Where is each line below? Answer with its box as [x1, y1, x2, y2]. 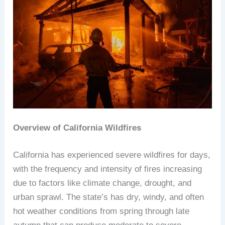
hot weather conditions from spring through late [13, 206, 190, 216]
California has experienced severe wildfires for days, [13, 150, 211, 160]
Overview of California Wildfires [13, 123, 142, 133]
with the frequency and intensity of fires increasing [13, 164, 202, 174]
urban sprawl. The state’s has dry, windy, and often [13, 192, 204, 202]
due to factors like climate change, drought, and [13, 178, 192, 188]
